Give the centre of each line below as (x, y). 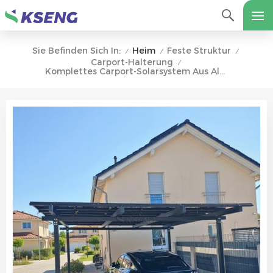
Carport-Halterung (132, 62)
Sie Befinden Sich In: (76, 51)
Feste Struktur (199, 50)
